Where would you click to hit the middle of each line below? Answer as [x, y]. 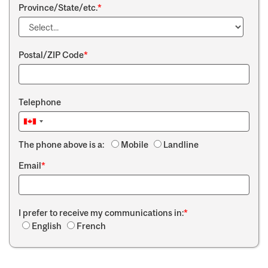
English [47, 226]
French [91, 226]
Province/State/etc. [58, 7]
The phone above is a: [63, 144]
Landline [181, 144]
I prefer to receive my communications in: [101, 213]
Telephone [40, 102]
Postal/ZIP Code [51, 55]
